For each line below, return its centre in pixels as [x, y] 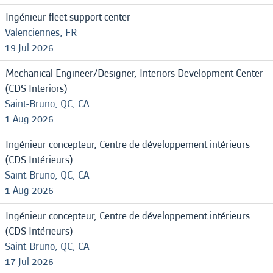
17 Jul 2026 [29, 262]
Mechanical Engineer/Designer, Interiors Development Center [134, 73]
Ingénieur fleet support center [68, 17]
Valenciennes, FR [41, 33]
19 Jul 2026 [29, 48]
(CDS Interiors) [36, 89]
